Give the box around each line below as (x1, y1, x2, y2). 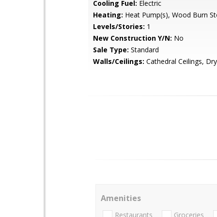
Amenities (101, 193, 141, 203)
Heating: (93, 10, 123, 19)
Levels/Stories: (93, 22, 145, 31)
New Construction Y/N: (93, 33, 172, 43)
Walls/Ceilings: (93, 57, 144, 66)
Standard (129, 45, 159, 54)
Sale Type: (93, 45, 129, 54)
